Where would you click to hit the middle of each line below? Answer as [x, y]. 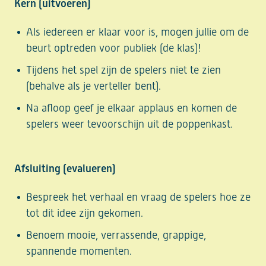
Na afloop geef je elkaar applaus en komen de [132, 108]
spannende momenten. [79, 251]
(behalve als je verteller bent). [94, 86]
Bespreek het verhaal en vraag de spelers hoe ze [139, 197]
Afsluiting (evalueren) [65, 169]
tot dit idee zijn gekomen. [85, 213]
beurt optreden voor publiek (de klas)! [114, 48]
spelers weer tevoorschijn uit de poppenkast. [130, 124]
